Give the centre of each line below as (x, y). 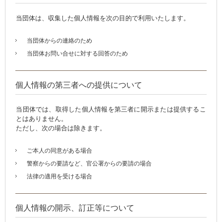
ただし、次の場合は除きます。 (61, 128)
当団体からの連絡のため (59, 40)
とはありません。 (42, 118)
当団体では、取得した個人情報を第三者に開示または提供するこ (111, 109)
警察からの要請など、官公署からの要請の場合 (89, 163)
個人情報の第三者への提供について (79, 85)
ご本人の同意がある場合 (59, 150)
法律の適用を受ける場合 (59, 176)
